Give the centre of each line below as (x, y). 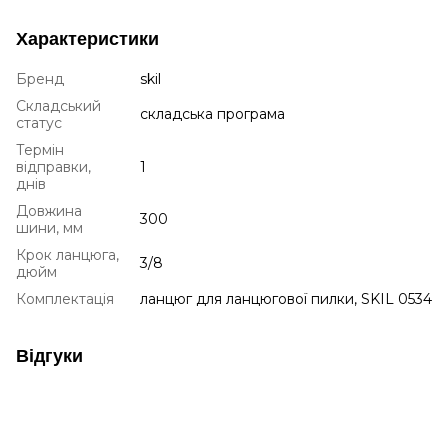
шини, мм (49, 227)
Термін (40, 149)
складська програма (212, 113)
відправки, (53, 166)
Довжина (49, 210)
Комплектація (65, 298)
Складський (58, 105)
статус (39, 122)
